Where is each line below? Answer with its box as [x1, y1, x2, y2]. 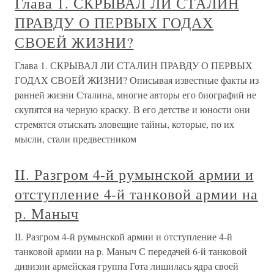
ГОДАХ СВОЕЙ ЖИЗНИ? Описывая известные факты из [15, 73, 259, 86]
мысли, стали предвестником [15, 132, 136, 145]
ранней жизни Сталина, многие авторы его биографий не [15, 88, 256, 101]
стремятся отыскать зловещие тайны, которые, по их [15, 117, 234, 130]
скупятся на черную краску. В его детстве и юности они [15, 103, 250, 116]
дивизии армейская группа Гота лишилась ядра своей [15, 259, 239, 272]
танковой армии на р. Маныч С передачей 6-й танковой [15, 245, 247, 257]
